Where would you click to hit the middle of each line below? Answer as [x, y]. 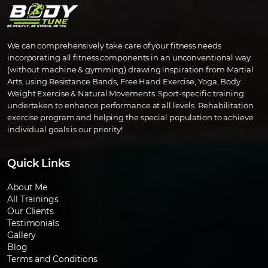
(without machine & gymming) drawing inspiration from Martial [130, 70]
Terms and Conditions [52, 259]
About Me [28, 188]
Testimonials [33, 223]
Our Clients [31, 211]
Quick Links [39, 164]
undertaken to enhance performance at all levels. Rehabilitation [130, 106]
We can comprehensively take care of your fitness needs [114, 46]
